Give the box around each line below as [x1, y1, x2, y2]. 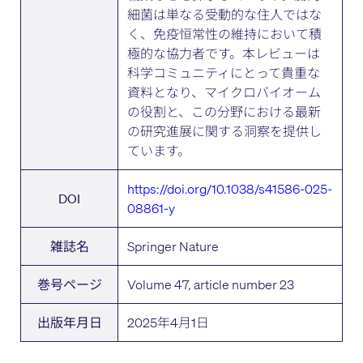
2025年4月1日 [127, 313, 210, 331]
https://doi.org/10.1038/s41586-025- [127, 179, 333, 197]
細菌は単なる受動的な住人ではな [127, 5, 322, 23]
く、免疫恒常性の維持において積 [127, 24, 322, 42]
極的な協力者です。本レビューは [127, 44, 321, 62]
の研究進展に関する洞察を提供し [127, 122, 322, 139]
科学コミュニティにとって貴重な [127, 63, 321, 81]
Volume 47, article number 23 [127, 275, 295, 293]
